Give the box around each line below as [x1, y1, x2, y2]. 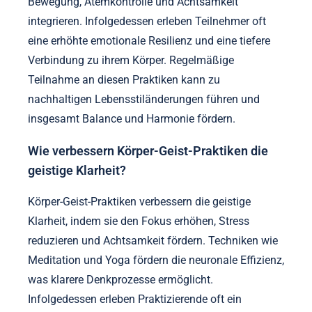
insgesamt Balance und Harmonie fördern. [28, 112, 235, 125]
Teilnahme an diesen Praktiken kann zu [28, 73, 220, 86]
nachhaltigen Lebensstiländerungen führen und [28, 93, 260, 106]
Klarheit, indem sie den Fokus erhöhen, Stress [28, 214, 249, 228]
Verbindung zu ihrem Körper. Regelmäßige [28, 54, 234, 67]
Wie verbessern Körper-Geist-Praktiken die [28, 143, 268, 158]
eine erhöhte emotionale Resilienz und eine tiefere [28, 34, 270, 47]
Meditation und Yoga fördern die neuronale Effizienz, [28, 253, 284, 267]
